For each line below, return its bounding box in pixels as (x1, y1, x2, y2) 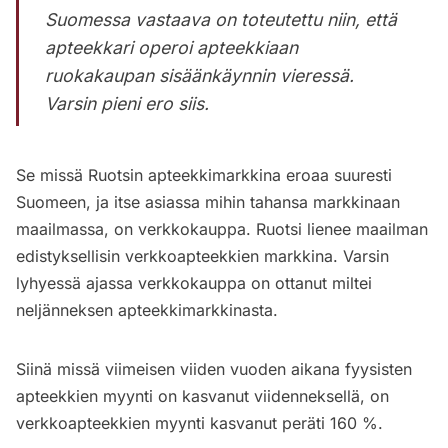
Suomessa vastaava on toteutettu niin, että (45, 8, 398, 30)
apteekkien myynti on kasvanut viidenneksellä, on (16, 385, 389, 406)
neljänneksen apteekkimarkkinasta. (16, 299, 278, 320)
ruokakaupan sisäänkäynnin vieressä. (45, 64, 355, 86)
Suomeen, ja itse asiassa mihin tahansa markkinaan (16, 191, 400, 212)
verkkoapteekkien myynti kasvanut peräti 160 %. (16, 412, 383, 433)
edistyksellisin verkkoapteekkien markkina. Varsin (16, 245, 389, 266)
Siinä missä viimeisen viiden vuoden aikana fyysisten (16, 358, 412, 379)
